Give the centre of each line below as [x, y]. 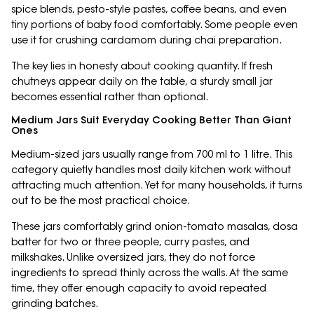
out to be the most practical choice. [101, 201]
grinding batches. [55, 304]
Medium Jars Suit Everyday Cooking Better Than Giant [151, 120]
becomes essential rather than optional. [110, 97]
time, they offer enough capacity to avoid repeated [139, 288]
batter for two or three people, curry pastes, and [130, 242]
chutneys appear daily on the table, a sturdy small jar [142, 82]
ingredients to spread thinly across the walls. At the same [150, 273]
